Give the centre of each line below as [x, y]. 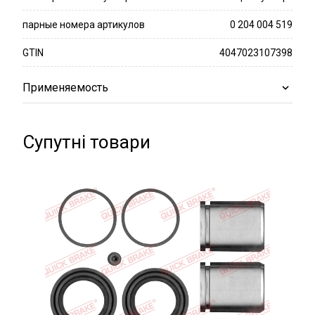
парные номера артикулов [84, 25]
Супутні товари [86, 142]
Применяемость [65, 88]
